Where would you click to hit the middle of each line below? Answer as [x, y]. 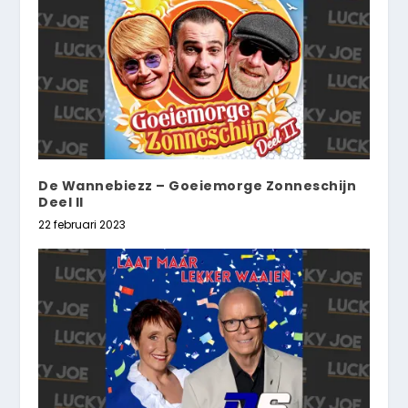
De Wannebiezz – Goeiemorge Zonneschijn [198, 185]
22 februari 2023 [82, 224]
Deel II [61, 202]
